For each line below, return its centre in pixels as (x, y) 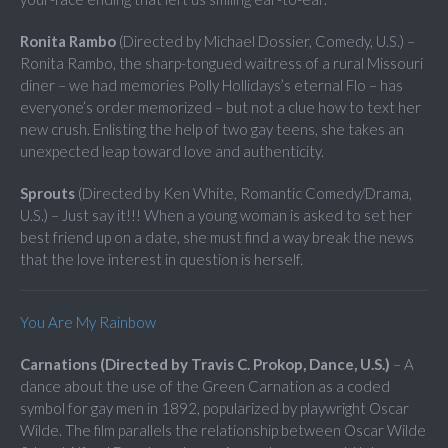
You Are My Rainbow (88, 322)
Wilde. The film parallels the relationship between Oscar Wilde (223, 430)
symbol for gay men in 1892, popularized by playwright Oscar (214, 408)
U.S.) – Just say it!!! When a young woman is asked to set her (216, 215)
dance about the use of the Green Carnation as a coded (205, 386)
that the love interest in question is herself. (161, 259)
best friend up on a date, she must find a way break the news (217, 237)
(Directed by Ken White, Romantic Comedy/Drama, (245, 193)
